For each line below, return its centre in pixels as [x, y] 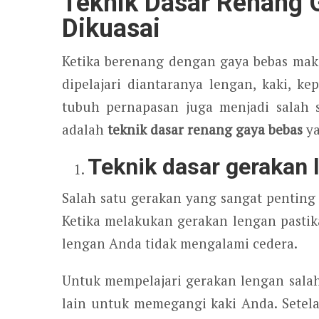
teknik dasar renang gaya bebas [205, 129]
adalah [85, 129]
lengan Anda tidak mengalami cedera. [180, 243]
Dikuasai [111, 28]
